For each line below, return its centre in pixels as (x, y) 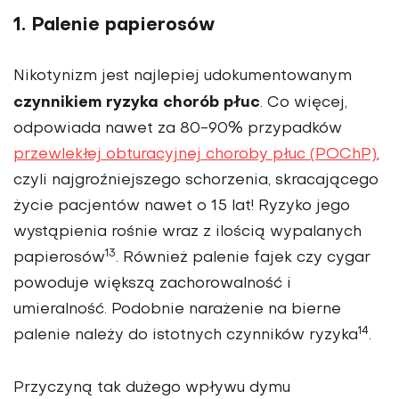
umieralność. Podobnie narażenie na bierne (177, 310)
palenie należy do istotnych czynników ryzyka (186, 336)
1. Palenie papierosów (114, 26)
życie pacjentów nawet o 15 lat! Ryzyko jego (182, 207)
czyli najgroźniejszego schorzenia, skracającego (196, 181)
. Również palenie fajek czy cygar (243, 259)
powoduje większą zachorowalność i (152, 285)
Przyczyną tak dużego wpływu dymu (152, 389)
